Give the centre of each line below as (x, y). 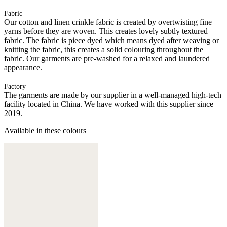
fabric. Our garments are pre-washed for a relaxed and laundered (107, 58)
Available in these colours (45, 130)
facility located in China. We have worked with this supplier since (109, 104)
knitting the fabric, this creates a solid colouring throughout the (104, 49)
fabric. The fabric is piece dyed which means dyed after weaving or (111, 40)
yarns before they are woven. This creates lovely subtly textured (106, 31)
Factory (15, 86)
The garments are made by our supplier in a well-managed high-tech (113, 95)
